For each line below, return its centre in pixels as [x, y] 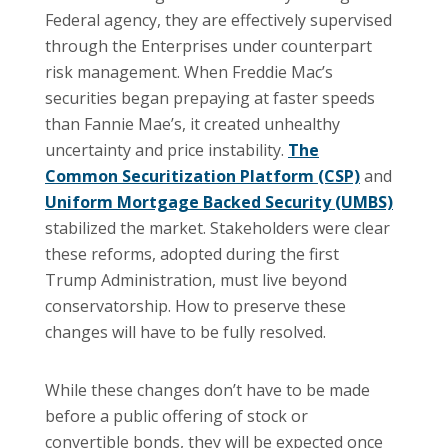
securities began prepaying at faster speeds [210, 97]
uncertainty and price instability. [166, 149]
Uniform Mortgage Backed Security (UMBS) [219, 201]
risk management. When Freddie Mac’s [189, 71]
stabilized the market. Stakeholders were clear [217, 227]
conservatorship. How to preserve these [195, 305]
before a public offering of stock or [176, 415]
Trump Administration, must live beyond [196, 279]
